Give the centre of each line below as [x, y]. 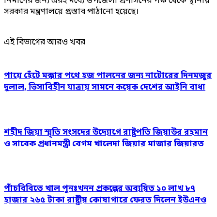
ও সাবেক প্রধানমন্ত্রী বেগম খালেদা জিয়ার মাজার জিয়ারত [104, 144]
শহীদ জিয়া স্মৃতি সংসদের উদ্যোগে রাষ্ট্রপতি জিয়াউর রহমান [106, 132]
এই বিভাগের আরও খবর [45, 42]
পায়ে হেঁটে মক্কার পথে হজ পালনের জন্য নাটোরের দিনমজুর [108, 76]
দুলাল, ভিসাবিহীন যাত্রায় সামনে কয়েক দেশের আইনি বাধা [105, 88]
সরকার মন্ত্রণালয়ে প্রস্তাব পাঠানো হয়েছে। [71, 12]
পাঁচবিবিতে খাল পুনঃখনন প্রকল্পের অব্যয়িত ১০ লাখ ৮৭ [100, 188]
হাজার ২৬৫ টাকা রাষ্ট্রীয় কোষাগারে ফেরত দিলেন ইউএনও [105, 200]
